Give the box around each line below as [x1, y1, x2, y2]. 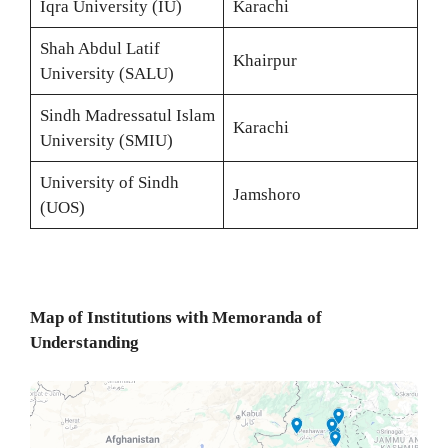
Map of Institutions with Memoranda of [30, 308, 322, 327]
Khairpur [232, 51, 297, 70]
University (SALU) [39, 64, 174, 83]
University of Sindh [39, 173, 179, 192]
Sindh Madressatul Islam [39, 106, 215, 125]
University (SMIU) [39, 131, 173, 150]
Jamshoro [232, 185, 301, 204]
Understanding [30, 333, 139, 352]
